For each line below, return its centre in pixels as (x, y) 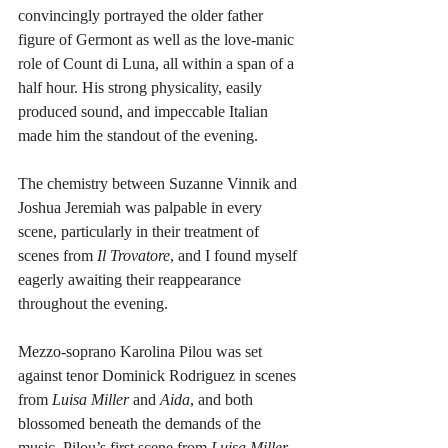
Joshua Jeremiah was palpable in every (142, 207)
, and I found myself (235, 255)
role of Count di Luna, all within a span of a (158, 63)
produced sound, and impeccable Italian (145, 111)
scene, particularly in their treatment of (140, 231)
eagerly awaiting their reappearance (131, 279)
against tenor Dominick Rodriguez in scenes (159, 375)
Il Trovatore (133, 255)
